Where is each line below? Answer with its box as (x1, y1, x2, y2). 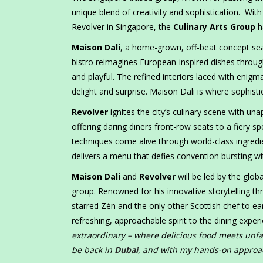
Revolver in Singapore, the (72, 21, 173, 33)
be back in (72, 244, 114, 256)
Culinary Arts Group (173, 21, 255, 33)
